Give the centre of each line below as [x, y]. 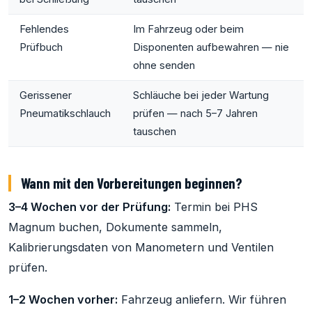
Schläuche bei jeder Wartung [201, 95]
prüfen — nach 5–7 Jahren [195, 113]
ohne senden [164, 65]
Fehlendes [44, 29]
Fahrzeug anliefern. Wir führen [202, 300]
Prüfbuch [41, 47]
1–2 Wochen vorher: [63, 300]
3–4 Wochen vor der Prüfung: [89, 206]
